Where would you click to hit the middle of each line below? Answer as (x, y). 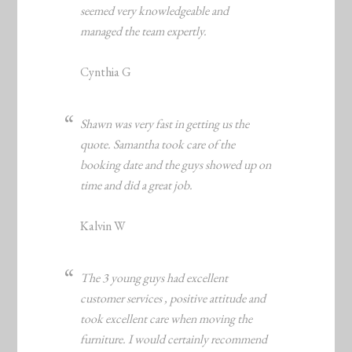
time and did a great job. (137, 185)
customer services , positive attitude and (173, 299)
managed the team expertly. (144, 31)
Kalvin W (103, 226)
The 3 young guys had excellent (154, 278)
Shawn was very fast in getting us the (165, 124)
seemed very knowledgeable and (155, 11)
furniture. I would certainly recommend (174, 339)
